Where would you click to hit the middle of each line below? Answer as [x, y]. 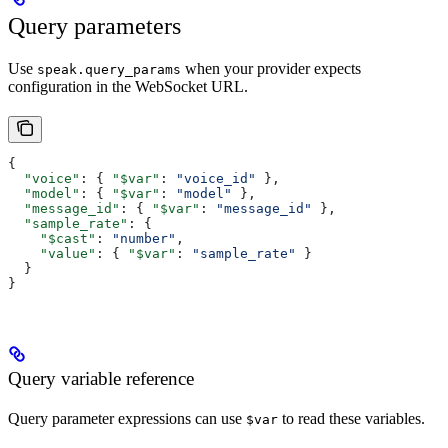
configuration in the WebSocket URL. [128, 86]
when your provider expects [271, 68]
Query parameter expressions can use [127, 418]
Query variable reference [101, 378]
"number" [144, 238]
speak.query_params [109, 69]
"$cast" [52, 238]
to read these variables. [351, 418]
